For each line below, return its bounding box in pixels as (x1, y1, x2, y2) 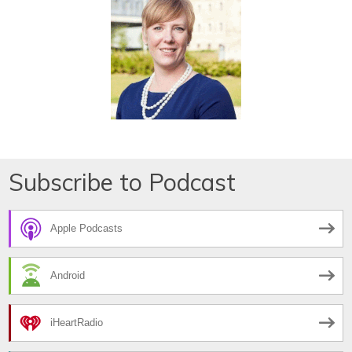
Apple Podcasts (50, 222, 123, 234)
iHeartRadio (50, 316, 103, 328)
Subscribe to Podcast (9, 167, 236, 197)
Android (50, 269, 85, 281)
